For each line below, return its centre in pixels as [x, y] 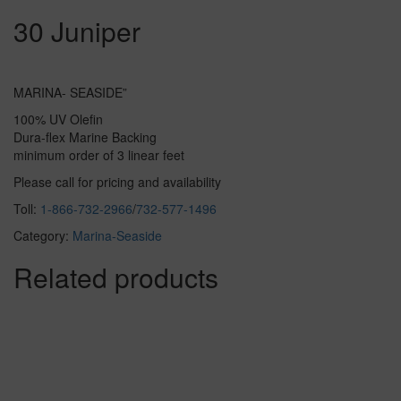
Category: [43, 236]
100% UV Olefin [58, 119]
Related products [116, 277]
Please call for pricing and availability [117, 182]
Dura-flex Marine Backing [85, 137]
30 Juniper [77, 31]
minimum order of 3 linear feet [99, 155]
